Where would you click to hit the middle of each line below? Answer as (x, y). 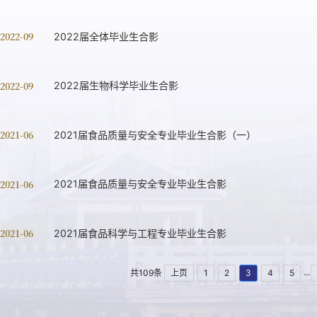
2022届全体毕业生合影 (106, 36)
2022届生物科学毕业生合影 (116, 86)
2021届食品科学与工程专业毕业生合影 (140, 233)
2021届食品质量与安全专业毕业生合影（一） (155, 134)
